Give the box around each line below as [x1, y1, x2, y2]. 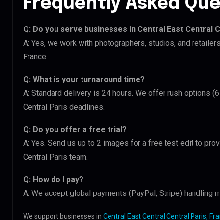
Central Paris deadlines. [23, 102, 105, 111]
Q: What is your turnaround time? [23, 74, 145, 84]
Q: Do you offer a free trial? [23, 124, 127, 134]
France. [23, 52, 48, 61]
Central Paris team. [23, 152, 88, 162]
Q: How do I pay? [23, 174, 83, 184]
